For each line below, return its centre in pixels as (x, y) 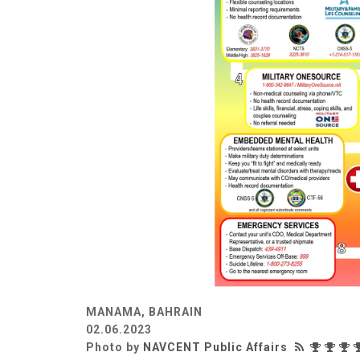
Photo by (115, 347)
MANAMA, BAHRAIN (144, 311)
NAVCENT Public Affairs (215, 347)
